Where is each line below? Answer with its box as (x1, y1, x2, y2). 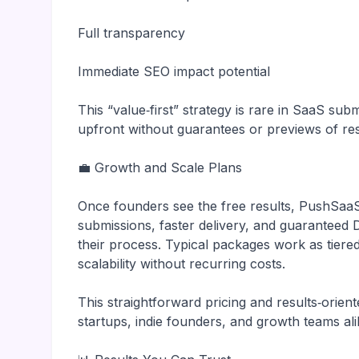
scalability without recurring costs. (78, 256, 285, 272)
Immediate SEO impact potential (78, 63, 270, 79)
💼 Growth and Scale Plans (78, 159, 242, 175)
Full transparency (78, 25, 185, 41)
